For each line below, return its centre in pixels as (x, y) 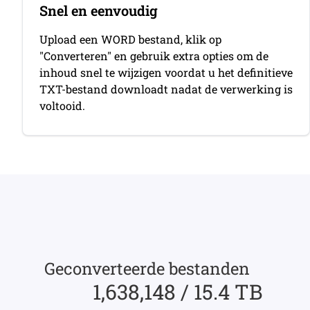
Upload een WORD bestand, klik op (130, 39)
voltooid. (62, 106)
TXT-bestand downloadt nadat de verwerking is (166, 89)
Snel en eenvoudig (99, 10)
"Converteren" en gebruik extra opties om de (154, 56)
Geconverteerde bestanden (147, 268)
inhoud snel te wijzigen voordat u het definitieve (166, 72)
